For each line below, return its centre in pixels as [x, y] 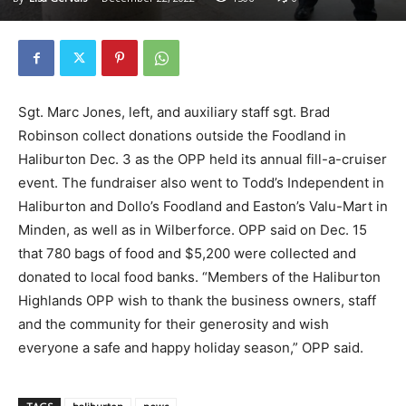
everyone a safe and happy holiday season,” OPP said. [191, 348]
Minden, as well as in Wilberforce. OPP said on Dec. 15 [193, 230]
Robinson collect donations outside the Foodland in [182, 136]
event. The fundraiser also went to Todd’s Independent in [201, 183]
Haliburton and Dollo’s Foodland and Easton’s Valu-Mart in [203, 207]
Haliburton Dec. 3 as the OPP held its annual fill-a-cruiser [203, 159]
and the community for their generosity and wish [174, 324]
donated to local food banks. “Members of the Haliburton [199, 277]
